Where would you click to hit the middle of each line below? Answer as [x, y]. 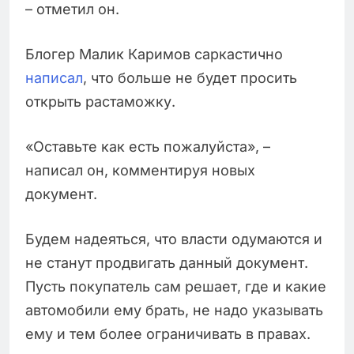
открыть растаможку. [100, 101]
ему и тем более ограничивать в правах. [168, 333]
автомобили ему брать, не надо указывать [174, 310]
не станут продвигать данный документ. [167, 262]
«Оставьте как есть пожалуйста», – [148, 146]
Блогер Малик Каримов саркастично [154, 54]
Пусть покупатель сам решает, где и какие [176, 286]
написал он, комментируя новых [140, 170]
